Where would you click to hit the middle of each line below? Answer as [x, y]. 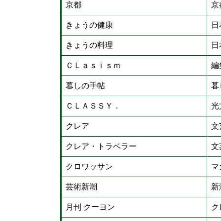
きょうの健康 [89, 25]
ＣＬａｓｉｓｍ [93, 65]
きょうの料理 [89, 45]
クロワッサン [89, 166]
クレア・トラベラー [101, 146]
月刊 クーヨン [90, 207]
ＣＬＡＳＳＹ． [93, 106]
